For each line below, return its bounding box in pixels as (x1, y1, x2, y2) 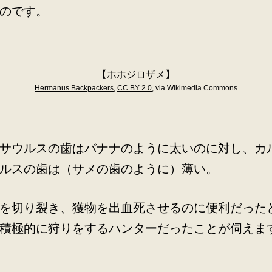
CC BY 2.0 (117, 84, 152, 92)
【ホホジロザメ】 (97, 69, 175, 80)
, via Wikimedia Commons (152, 84, 237, 92)
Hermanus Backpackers (35, 84, 114, 92)
